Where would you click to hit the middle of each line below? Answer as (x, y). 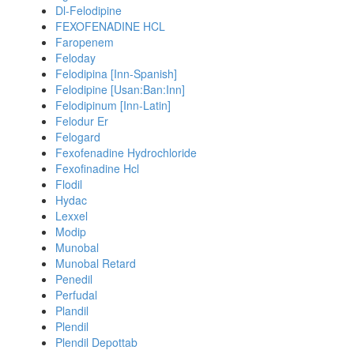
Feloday (75, 58)
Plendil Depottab (96, 342)
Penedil (74, 279)
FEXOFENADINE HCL (110, 26)
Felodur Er (82, 121)
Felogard (78, 137)
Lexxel (72, 216)
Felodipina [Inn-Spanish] (116, 73)
